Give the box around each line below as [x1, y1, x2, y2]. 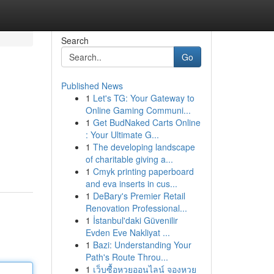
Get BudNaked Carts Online [92, 116, 201, 128]
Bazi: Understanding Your [92, 239, 191, 251]
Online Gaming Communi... [85, 104, 191, 116]
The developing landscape [92, 141, 195, 153]
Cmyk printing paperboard [92, 165, 194, 177]
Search [61, 34, 89, 46]
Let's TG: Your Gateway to [92, 92, 194, 104]
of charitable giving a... [85, 153, 173, 165]
